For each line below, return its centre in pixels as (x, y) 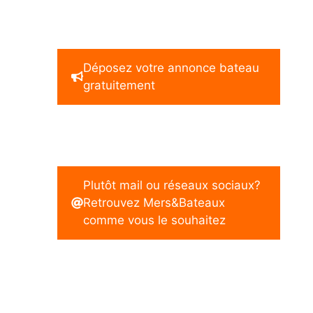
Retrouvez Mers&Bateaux (154, 202)
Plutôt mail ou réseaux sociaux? (172, 185)
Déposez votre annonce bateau (171, 67)
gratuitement (119, 85)
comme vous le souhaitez (154, 220)
